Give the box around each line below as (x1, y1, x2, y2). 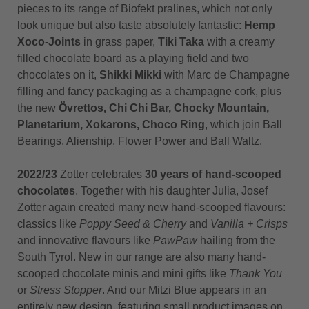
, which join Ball (205, 119, 282, 130)
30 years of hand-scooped (145, 168, 281, 180)
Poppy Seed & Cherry (79, 218, 186, 230)
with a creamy (204, 36, 275, 48)
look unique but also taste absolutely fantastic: (17, 19, 244, 31)
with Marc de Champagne (161, 69, 290, 81)
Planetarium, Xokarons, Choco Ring (17, 119, 205, 130)
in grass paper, (81, 36, 158, 48)
